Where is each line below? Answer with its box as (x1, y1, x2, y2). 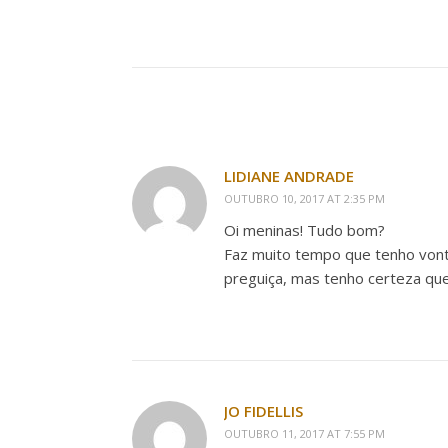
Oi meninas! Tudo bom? (224, 220, 385, 240)
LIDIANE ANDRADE (224, 166, 354, 186)
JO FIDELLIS (224, 401, 303, 421)
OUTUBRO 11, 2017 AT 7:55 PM (224, 426, 385, 441)
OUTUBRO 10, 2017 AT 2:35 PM (224, 191, 385, 206)
